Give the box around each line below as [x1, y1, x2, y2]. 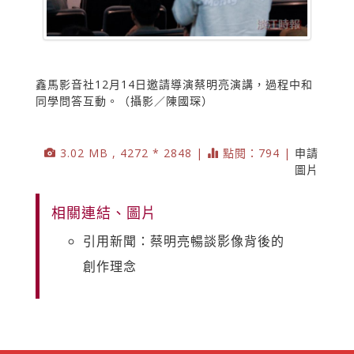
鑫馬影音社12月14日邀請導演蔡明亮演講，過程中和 [36, 76, 313, 92]
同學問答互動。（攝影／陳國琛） [36, 92, 213, 108]
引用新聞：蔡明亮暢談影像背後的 [83, 232, 284, 250]
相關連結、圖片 [51, 202, 156, 222]
